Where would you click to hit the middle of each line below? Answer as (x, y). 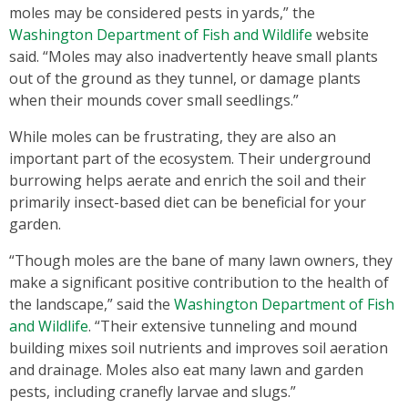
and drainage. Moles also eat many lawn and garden (186, 369)
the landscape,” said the (92, 304)
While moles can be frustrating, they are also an (173, 136)
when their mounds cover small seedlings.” (154, 100)
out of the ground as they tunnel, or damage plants (185, 78)
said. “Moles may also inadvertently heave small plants (194, 56)
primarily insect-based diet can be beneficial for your (188, 202)
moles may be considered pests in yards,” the (162, 12)
